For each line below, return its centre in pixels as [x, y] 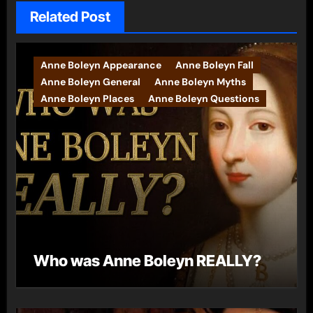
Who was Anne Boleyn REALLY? [147, 260]
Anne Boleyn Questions [203, 98]
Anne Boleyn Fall [214, 65]
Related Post [70, 16]
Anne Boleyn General [90, 81]
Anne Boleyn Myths [200, 81]
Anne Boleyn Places [87, 98]
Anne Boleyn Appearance [101, 65]
